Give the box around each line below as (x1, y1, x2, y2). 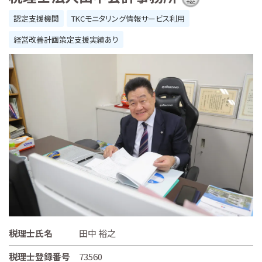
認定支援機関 (13, 12, 59, 24)
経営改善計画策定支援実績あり (13, 33, 119, 45)
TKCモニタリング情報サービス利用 (71, 12, 185, 24)
